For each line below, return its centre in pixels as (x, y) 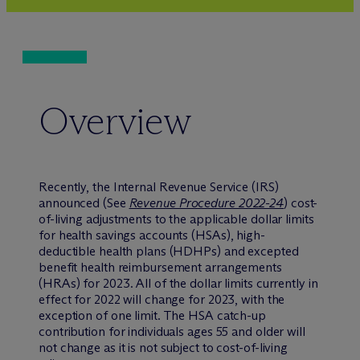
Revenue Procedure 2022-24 (207, 202)
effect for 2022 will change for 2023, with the (162, 299)
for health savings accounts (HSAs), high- (152, 235)
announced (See (84, 202)
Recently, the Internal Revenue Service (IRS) (159, 186)
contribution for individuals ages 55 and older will (172, 331)
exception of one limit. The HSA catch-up (152, 315)
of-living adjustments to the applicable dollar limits (176, 219)
